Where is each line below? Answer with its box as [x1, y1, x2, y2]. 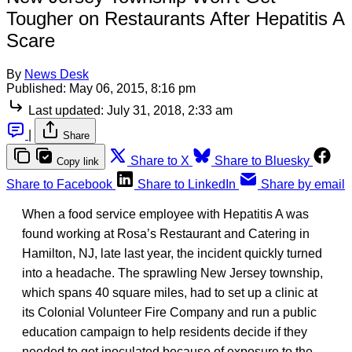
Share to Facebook [6, 177, 112, 191]
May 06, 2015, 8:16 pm [69, 81, 196, 95]
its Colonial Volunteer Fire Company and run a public [22, 305, 317, 319]
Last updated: [28, 103, 104, 117]
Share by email [261, 177, 345, 191]
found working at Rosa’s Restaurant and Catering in [22, 226, 310, 240]
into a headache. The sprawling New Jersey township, [22, 266, 323, 280]
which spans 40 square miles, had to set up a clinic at [22, 285, 317, 299]
